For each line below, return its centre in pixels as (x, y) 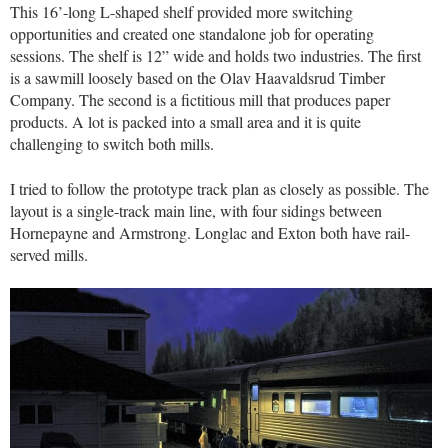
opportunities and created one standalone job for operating (192, 34)
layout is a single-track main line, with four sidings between (196, 210)
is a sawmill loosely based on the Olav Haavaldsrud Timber (197, 78)
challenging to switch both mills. (112, 144)
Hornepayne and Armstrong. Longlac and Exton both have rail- (210, 232)
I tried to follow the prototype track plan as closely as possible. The (219, 188)
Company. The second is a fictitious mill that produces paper (200, 100)
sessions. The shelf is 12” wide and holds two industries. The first (215, 56)
